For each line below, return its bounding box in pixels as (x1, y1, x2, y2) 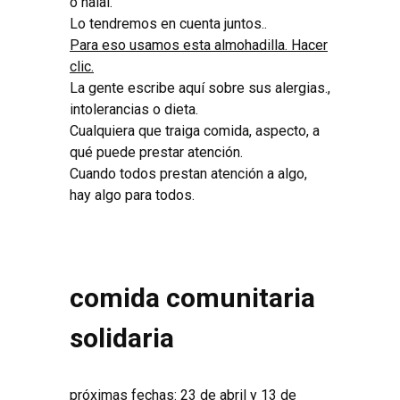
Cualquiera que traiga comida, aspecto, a (70, 121, 320, 139)
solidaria (70, 321, 174, 354)
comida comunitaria (70, 281, 315, 313)
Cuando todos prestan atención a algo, (70, 164, 307, 182)
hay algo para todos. (70, 186, 195, 204)
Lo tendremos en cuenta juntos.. (70, 14, 267, 32)
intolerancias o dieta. (70, 100, 198, 118)
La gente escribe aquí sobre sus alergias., (70, 79, 330, 96)
